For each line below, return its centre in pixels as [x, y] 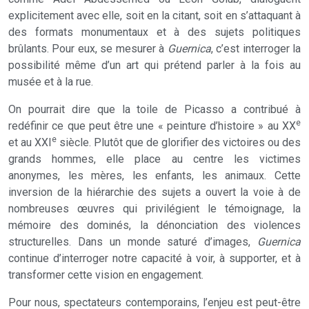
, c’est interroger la [256, 49]
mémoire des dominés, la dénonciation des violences [154, 225]
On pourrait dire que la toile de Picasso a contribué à [154, 109]
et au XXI [30, 142]
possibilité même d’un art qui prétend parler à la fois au [154, 65]
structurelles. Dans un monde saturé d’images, [133, 242]
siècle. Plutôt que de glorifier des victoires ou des [179, 142]
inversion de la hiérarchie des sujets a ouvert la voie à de [154, 192]
